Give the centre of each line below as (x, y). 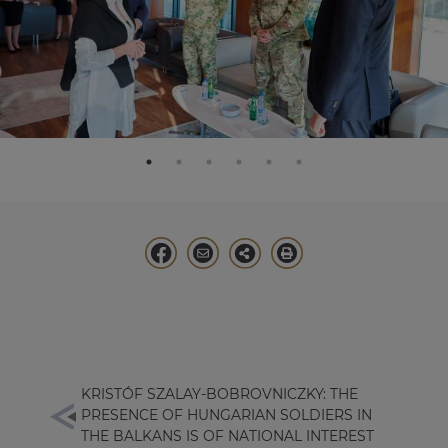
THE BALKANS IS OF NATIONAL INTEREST (227, 436)
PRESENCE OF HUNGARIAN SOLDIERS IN (226, 415)
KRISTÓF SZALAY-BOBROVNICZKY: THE (219, 394)
